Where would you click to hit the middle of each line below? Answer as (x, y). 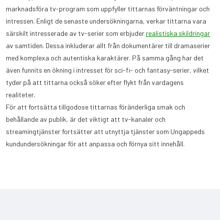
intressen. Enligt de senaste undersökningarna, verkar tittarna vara (106, 21)
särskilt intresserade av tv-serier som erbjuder (76, 33)
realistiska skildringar (178, 33)
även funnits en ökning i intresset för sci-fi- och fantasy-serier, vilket (108, 70)
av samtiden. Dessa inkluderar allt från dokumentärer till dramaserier (108, 46)
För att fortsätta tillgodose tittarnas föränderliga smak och (96, 107)
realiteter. (21, 95)
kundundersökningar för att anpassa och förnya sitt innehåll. (95, 144)
